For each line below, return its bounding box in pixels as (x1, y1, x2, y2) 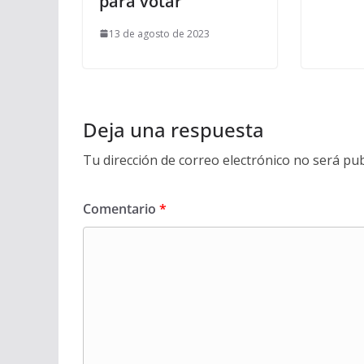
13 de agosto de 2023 (109, 26, 210, 41)
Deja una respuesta (83, 115, 264, 143)
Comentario (83, 199, 159, 218)
